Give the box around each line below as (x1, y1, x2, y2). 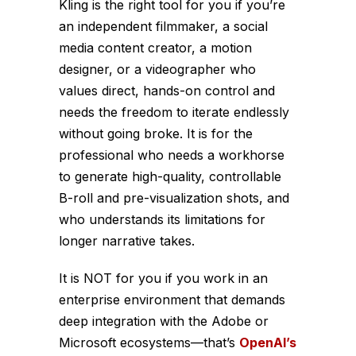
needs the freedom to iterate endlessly (59, 103, 289, 120)
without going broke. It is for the (59, 125, 253, 141)
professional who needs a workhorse (59, 146, 284, 163)
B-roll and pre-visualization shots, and (59, 189, 289, 206)
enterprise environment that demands (59, 291, 285, 308)
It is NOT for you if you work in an (59, 269, 268, 286)
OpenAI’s (239, 334, 296, 350)
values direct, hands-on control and (59, 82, 275, 99)
